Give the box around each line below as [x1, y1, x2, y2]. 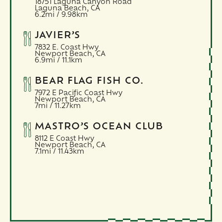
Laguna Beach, [34, 5, 89, 12]
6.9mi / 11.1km [34, 57, 82, 64]
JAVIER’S [34, 31, 81, 41]
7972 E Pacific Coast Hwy [34, 90, 122, 97]
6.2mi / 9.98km [34, 11, 88, 18]
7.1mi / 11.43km [34, 148, 84, 155]
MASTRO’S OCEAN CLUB [34, 122, 164, 132]
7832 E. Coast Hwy [34, 44, 99, 51]
